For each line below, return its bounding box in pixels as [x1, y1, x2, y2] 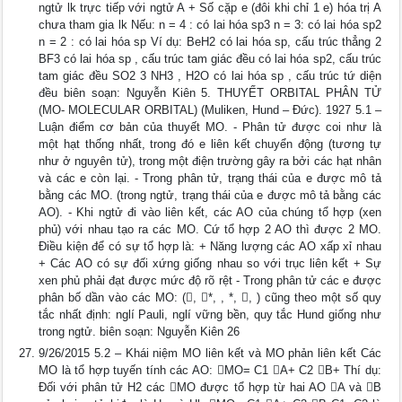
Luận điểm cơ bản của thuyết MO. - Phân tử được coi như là [39, 120, 381, 134]
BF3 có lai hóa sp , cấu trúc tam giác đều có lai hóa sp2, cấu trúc [39, 52, 381, 66]
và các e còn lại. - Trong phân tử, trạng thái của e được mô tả [39, 171, 381, 185]
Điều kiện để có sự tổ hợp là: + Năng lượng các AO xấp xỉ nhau [39, 240, 381, 253]
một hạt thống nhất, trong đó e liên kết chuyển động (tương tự [39, 137, 381, 151]
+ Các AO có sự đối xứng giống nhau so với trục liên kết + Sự [39, 257, 381, 270]
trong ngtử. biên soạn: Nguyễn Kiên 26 [39, 325, 240, 338]
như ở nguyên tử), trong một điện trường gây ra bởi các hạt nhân [39, 154, 381, 168]
